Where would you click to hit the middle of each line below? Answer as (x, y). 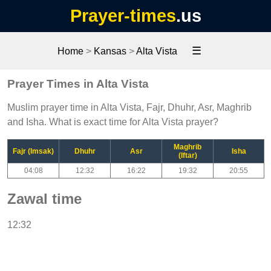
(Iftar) (188, 155)
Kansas (110, 51)
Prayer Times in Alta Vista (78, 83)
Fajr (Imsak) (33, 151)
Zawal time (44, 198)
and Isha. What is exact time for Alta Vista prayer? (113, 122)
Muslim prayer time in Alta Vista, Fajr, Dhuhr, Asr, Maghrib (129, 107)
